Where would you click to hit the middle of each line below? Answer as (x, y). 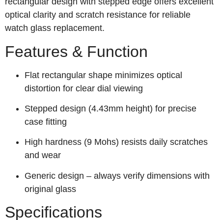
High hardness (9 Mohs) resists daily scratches (116, 142)
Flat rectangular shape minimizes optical (103, 75)
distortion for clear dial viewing (84, 88)
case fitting (46, 122)
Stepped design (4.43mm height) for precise (110, 109)
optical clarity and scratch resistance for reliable (98, 15)
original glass (50, 189)
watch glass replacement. (55, 28)
